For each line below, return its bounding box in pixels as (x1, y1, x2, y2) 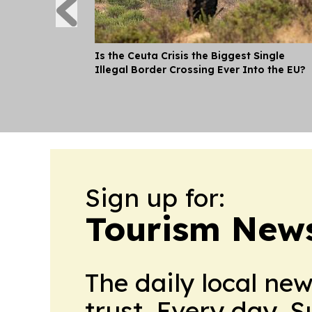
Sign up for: (85, 182, 225, 214)
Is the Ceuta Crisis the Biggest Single (95, 49, 285, 63)
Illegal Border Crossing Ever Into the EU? (95, 63, 306, 77)
